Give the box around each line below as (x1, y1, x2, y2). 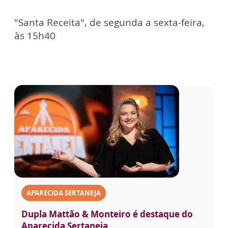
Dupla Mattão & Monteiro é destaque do (21, 208, 193, 220)
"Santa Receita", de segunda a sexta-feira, (14, 16, 205, 30)
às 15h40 (14, 29, 55, 43)
